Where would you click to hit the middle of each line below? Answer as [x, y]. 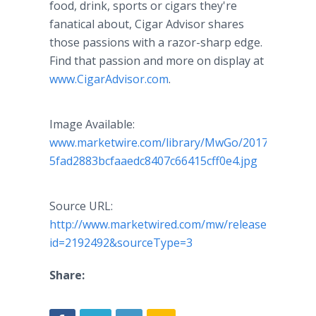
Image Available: [92, 124]
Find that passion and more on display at [157, 61]
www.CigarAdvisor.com [109, 79]
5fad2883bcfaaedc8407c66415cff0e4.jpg [153, 161]
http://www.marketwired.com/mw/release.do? [168, 224]
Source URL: [81, 206]
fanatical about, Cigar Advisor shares [147, 24]
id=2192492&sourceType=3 [121, 243]
